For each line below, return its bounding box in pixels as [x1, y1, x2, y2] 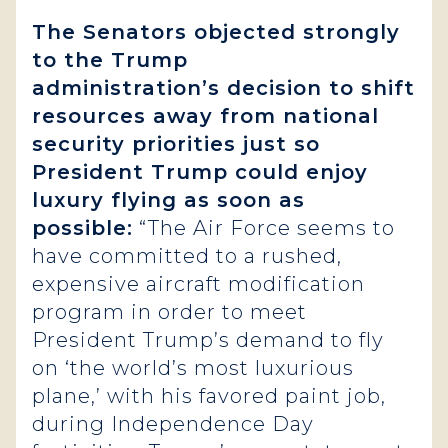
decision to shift [227, 76, 415, 100]
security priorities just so [32, 132, 320, 156]
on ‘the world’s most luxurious [32, 356, 354, 380]
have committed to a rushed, [32, 244, 342, 268]
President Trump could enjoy [32, 160, 368, 184]
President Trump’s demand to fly [32, 328, 384, 352]
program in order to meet [32, 300, 307, 324]
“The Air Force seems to [133, 216, 395, 240]
